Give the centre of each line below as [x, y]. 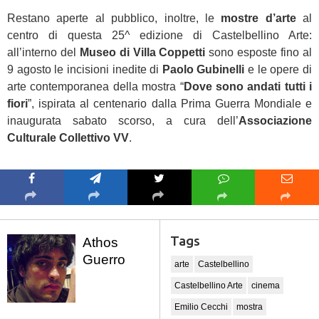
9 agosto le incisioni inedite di [85, 69]
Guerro [104, 260]
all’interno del [43, 52]
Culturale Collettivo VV [68, 138]
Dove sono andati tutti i [247, 87]
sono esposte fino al [259, 52]
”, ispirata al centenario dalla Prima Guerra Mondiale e [170, 104]
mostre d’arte [258, 18]
